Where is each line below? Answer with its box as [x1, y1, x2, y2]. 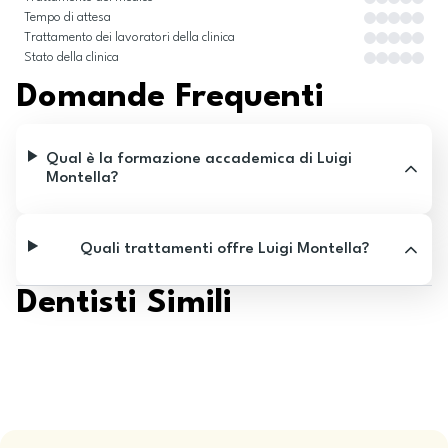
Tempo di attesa [24, 11, 111, 24]
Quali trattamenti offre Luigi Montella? [80, 241, 370, 257]
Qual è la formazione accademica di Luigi [46, 151, 353, 167]
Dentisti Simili [16, 287, 232, 320]
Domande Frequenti [16, 81, 324, 114]
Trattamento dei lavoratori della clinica [24, 31, 235, 44]
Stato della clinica [24, 51, 119, 64]
